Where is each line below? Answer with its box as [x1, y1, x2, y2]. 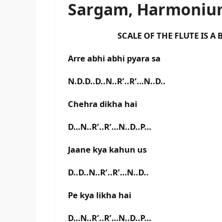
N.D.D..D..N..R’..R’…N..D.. [68, 75, 166, 87]
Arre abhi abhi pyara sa [68, 53, 161, 64]
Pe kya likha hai [68, 189, 131, 201]
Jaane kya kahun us [68, 144, 147, 156]
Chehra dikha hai [68, 98, 137, 110]
